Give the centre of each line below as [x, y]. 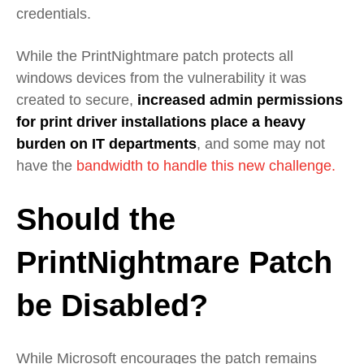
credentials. [54, 14]
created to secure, [77, 100]
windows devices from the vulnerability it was [161, 78]
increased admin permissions [240, 100]
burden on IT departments [106, 144]
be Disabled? [117, 305]
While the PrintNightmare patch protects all [155, 56]
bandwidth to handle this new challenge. [206, 166]
